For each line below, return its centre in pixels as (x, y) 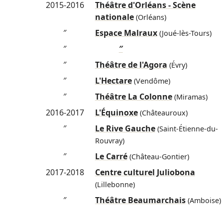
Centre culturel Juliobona (145, 172)
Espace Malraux (126, 33)
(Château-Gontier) (158, 157)
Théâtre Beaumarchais (140, 200)
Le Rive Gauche (125, 129)
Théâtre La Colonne (133, 97)
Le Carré (111, 157)
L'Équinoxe (116, 113)
